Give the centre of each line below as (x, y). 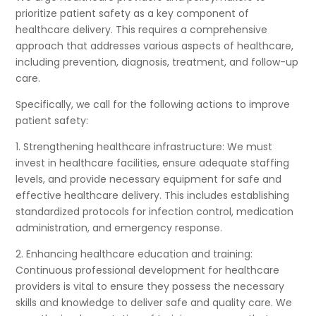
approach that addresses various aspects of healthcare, (155, 46)
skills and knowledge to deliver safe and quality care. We (154, 303)
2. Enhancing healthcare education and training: (134, 254)
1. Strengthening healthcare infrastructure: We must (144, 147)
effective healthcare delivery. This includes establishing (153, 196)
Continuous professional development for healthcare (148, 271)
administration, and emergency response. (119, 228)
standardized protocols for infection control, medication (155, 212)
